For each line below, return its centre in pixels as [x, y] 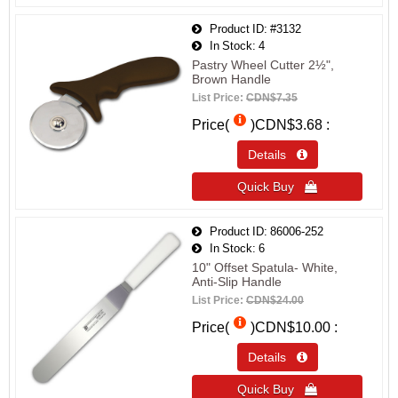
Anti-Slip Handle [237, 282]
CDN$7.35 [272, 98]
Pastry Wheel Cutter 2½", [263, 65]
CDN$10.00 [293, 327]
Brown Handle [231, 79]
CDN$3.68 [289, 125]
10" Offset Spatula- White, [265, 267]
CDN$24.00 [275, 300]
